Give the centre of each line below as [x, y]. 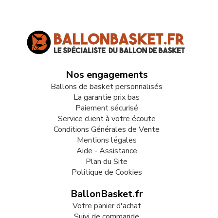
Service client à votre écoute [107, 119]
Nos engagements [107, 75]
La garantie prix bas [107, 98]
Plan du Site [107, 162]
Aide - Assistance [107, 151]
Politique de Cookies [107, 173]
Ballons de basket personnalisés [107, 87]
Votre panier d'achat [107, 206]
